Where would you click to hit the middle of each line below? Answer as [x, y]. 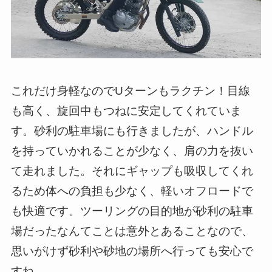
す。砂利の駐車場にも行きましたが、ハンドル [132, 131]
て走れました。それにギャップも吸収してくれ [132, 171]
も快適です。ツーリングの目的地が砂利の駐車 [132, 211]
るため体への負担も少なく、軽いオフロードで [132, 191]
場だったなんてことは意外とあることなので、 [132, 231]
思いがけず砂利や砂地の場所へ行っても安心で [132, 251]
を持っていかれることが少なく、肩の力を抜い [132, 151]
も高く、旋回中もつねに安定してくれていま [126, 111]
